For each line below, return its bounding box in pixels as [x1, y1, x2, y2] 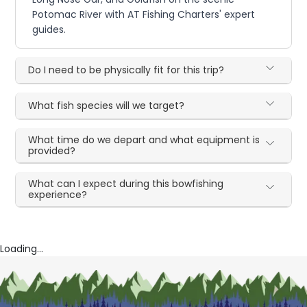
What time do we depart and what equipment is [28, 133, 260, 147]
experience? [28, 188, 88, 202]
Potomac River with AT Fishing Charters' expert [32, 8, 256, 22]
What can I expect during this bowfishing [28, 177, 224, 191]
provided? [28, 144, 76, 158]
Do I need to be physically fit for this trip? [28, 63, 225, 77]
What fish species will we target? [28, 99, 185, 113]
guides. [32, 23, 66, 37]
